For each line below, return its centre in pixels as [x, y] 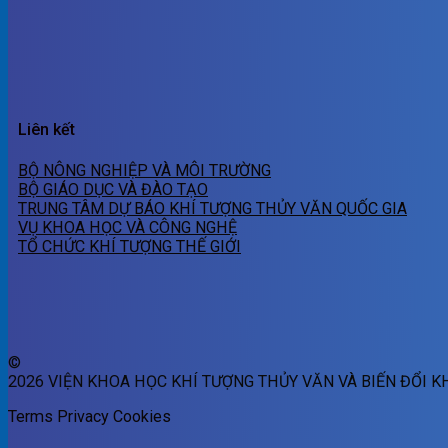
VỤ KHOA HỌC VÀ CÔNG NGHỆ [127, 227]
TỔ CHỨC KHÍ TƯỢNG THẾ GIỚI [129, 246]
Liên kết [46, 130]
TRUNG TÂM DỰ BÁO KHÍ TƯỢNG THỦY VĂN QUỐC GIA [212, 208]
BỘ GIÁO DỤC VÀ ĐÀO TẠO [113, 189]
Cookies [142, 417]
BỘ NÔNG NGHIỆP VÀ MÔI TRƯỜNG [144, 170]
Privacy [83, 417]
